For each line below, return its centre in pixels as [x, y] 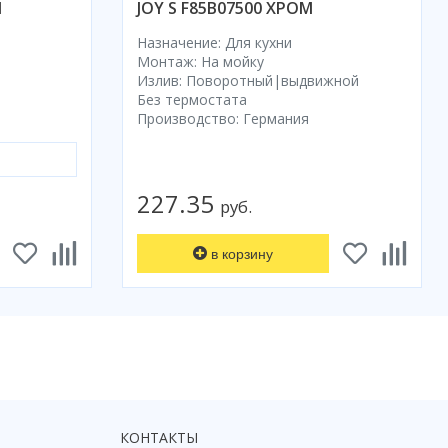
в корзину [241, 253]
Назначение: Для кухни [214, 43]
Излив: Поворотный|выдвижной [247, 81]
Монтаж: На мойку [200, 62]
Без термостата [191, 100]
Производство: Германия [222, 119]
